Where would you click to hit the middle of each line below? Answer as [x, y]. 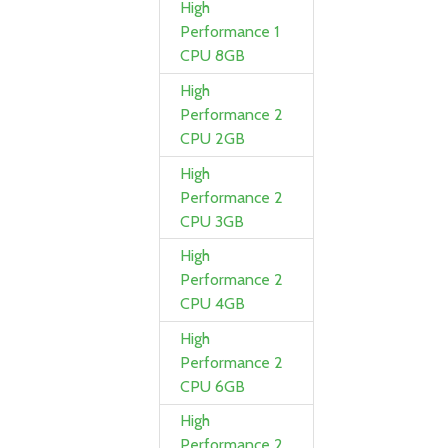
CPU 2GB [213, 138]
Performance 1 [230, 32]
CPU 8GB [213, 56]
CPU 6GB [213, 386]
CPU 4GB [213, 304]
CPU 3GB [212, 221]
